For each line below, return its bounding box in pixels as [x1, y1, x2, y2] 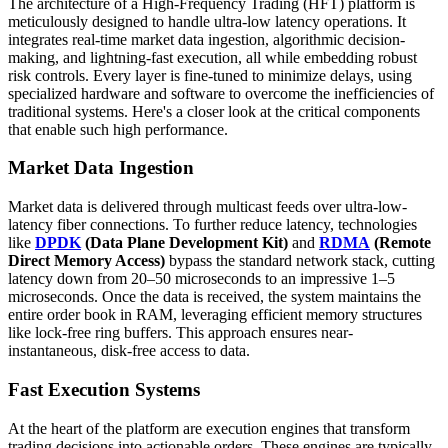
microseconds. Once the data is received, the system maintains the [8, 288, 421, 306]
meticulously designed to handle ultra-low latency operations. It [8, 12, 406, 30]
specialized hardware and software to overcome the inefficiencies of [8, 84, 434, 102]
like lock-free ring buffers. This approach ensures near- [8, 324, 353, 342]
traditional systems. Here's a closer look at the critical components [8, 102, 420, 120]
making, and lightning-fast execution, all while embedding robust [8, 48, 417, 66]
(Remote [374, 234, 431, 252]
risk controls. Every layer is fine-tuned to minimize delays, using [8, 66, 412, 84]
